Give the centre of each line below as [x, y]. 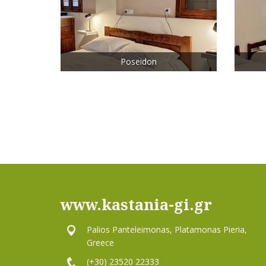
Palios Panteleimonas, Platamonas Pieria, [167, 229]
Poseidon [138, 62]
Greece [100, 243]
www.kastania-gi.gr [136, 205]
